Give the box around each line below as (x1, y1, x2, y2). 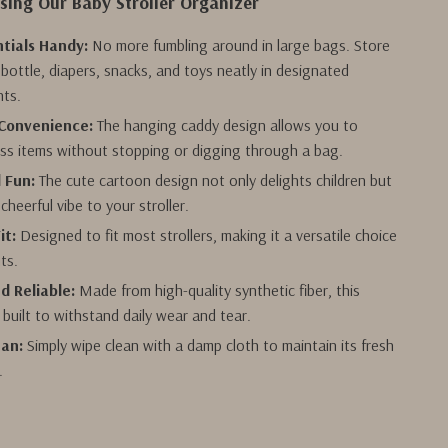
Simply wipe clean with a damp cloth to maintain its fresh (23, 335, 395, 355)
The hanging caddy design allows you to (93, 115, 359, 135)
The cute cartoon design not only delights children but (35, 170, 393, 190)
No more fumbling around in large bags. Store (88, 35, 391, 55)
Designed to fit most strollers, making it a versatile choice (16, 225, 398, 245)
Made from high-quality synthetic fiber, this (75, 280, 361, 300)
